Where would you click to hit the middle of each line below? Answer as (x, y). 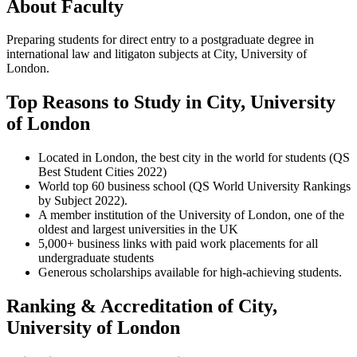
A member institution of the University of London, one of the (191, 215)
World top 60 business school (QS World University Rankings (194, 186)
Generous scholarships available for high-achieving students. (190, 273)
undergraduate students (96, 258)
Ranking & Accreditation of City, (142, 306)
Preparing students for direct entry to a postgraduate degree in (160, 40)
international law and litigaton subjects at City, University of (157, 54)
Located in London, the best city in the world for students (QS (194, 158)
